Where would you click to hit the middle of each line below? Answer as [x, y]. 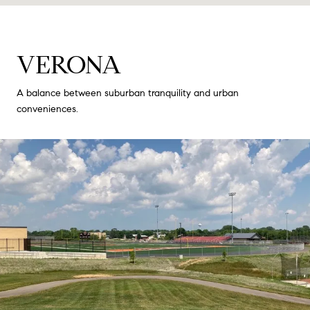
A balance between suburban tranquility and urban [128, 93]
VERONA [69, 64]
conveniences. [47, 109]
